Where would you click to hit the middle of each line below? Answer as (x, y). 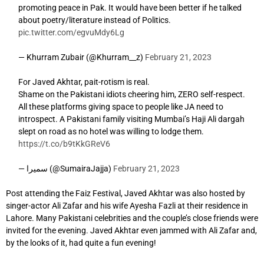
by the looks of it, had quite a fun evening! (81, 242)
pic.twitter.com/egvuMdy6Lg (71, 32)
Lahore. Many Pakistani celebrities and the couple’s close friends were (132, 218)
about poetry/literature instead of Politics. (95, 20)
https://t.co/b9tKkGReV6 (64, 143)
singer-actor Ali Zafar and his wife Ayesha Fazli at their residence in (127, 205)
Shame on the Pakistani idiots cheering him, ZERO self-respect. (132, 94)
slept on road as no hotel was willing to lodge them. (111, 131)
